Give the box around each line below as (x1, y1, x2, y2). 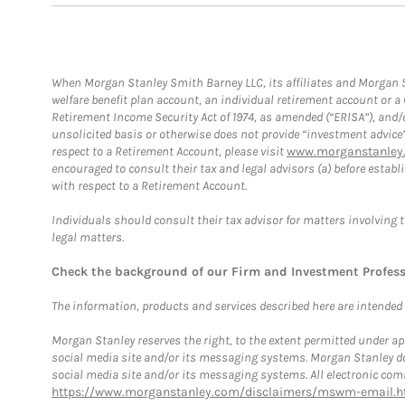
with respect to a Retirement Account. (52, 177, 247, 193)
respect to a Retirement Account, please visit (52, 143, 287, 159)
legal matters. (52, 229, 124, 245)
